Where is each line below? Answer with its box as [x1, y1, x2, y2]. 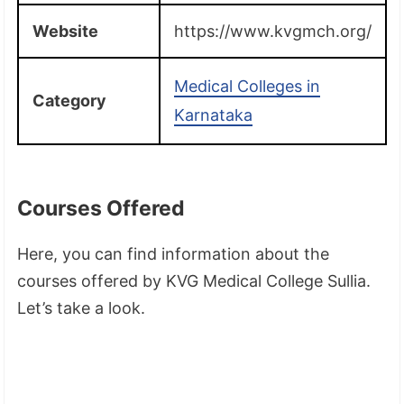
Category [32, 90, 107, 110]
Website [32, 21, 99, 41]
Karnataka [174, 105, 253, 124]
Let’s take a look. [17, 298, 146, 317]
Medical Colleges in [174, 76, 321, 96]
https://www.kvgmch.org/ [174, 21, 372, 41]
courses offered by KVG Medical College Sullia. [17, 271, 372, 290]
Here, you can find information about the [17, 243, 330, 263]
